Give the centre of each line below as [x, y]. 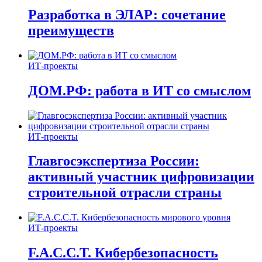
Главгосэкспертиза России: [114, 161]
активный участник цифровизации [141, 177]
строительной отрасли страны [125, 193]
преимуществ [71, 30]
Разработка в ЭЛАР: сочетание [127, 14]
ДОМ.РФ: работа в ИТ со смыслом [139, 90]
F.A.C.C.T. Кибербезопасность [123, 253]
